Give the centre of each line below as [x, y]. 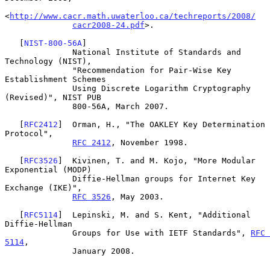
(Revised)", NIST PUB [53, 97]
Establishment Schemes [55, 79]
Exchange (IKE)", [43, 187]
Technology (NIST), [48, 61]
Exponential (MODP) [48, 169]
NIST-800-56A [53, 43]
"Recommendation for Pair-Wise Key [39, 70]
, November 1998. [149, 142]
